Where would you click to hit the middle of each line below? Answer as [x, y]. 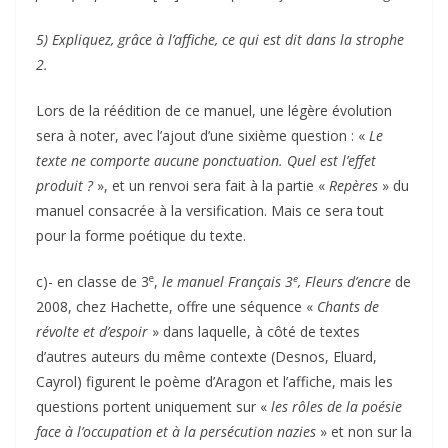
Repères [353, 185]
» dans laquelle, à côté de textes [254, 331]
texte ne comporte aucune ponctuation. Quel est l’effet [206, 160]
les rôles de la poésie [336, 406]
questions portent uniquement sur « [153, 406]
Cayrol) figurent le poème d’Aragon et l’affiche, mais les [214, 381]
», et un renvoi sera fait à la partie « [211, 185]
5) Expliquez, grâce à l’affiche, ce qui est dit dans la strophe [220, 39]
